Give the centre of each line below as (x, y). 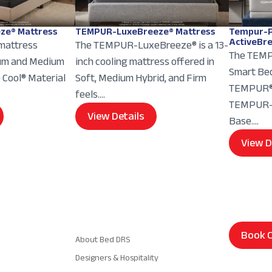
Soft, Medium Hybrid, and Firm (141, 77)
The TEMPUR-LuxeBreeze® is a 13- (152, 45)
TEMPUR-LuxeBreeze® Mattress (146, 31)
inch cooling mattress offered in (145, 61)
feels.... (90, 94)
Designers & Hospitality (117, 258)
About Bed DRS (103, 240)
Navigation (97, 226)
